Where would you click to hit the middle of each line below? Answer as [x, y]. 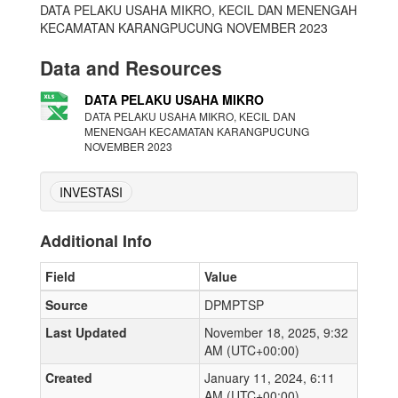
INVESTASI [91, 192]
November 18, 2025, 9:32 [276, 333]
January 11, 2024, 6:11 [270, 378]
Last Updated [86, 333]
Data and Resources [131, 68]
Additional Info [96, 241]
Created [69, 378]
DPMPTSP [234, 305]
